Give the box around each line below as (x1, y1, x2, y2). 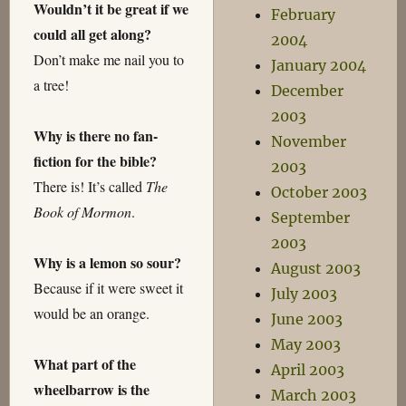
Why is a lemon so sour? (33, 252, 181, 274)
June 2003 (271, 310, 343, 328)
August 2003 (271, 259, 362, 277)
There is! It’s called (33, 177, 142, 197)
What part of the (33, 353, 136, 375)
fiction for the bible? (33, 150, 157, 172)
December (271, 82, 344, 100)
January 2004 (271, 56, 367, 74)
